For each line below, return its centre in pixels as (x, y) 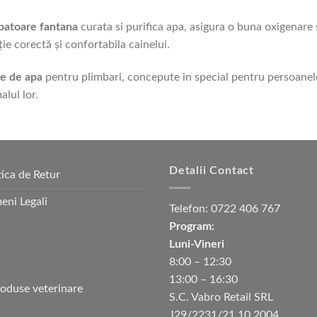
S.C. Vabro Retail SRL (221, 298)
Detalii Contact (212, 170)
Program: (192, 227)
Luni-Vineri (197, 244)
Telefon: (190, 209)
